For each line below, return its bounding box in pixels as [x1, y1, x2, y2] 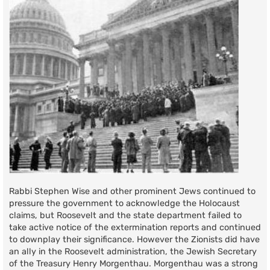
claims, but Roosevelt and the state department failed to [9, 210, 242, 221]
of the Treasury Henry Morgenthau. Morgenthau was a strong [9, 258, 258, 269]
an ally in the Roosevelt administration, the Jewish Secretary [9, 246, 257, 257]
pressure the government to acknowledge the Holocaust [9, 198, 240, 209]
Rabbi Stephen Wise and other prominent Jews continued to [9, 186, 256, 196]
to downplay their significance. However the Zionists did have [9, 234, 260, 245]
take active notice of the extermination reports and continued [9, 222, 261, 233]
